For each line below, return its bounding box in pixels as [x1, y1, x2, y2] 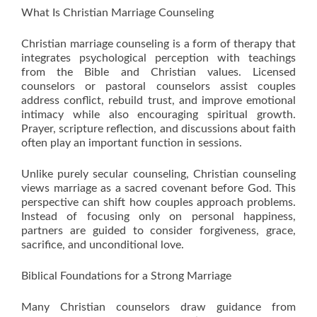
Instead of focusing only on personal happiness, [21, 211, 296, 222]
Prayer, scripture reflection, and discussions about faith [21, 123, 296, 134]
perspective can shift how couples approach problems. [21, 197, 296, 208]
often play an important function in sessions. [21, 137, 242, 149]
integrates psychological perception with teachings [21, 52, 296, 64]
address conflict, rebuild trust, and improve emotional [21, 95, 296, 106]
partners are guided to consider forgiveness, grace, [21, 225, 296, 236]
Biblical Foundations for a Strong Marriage [21, 270, 231, 282]
